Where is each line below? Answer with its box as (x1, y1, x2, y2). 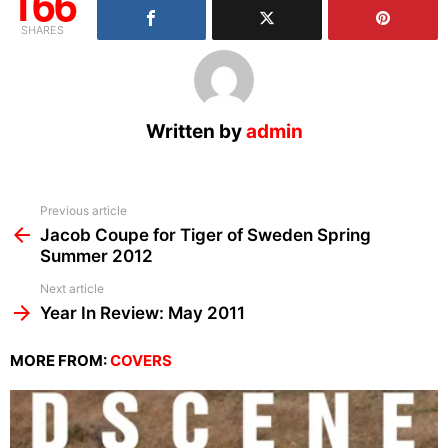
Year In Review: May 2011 (40, 303, 245, 324)
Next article (40, 281, 104, 297)
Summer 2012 (40, 246, 153, 267)
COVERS (110, 351, 172, 371)
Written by (145, 120, 246, 144)
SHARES (21, 23, 65, 38)
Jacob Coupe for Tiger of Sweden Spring (40, 225, 371, 246)
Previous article (40, 203, 127, 219)
